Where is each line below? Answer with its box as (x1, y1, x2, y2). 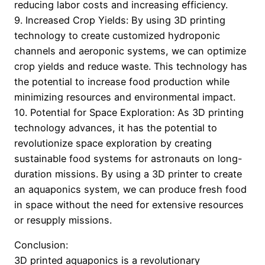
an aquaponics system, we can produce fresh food (14, 183, 247, 196)
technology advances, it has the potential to (14, 122, 217, 134)
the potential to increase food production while (14, 76, 230, 88)
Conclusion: (14, 239, 68, 251)
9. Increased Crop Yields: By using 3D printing (14, 14, 225, 27)
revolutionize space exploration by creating (14, 137, 212, 150)
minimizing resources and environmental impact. (14, 91, 235, 104)
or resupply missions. (14, 214, 112, 227)
